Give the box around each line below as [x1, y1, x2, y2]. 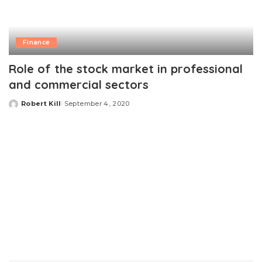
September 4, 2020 [64, 99, 130, 108]
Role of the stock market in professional [9, 61, 243, 76]
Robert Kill [21, 99, 61, 108]
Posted [8, 104, 36, 112]
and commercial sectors [9, 77, 149, 92]
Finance [23, 38, 50, 46]
